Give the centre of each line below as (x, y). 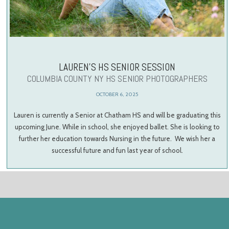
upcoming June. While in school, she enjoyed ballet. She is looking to (117, 127)
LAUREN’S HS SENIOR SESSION (117, 67)
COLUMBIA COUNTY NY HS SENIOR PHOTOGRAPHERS (117, 78)
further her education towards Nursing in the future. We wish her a (117, 138)
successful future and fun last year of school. (117, 150)
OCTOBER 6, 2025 (117, 95)
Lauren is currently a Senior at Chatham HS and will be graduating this (117, 115)
